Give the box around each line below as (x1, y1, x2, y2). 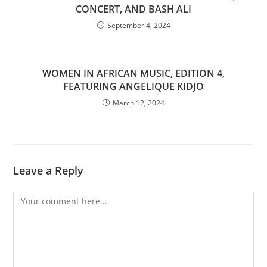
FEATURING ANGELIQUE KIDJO (63, 79, 204, 93)
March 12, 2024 (113, 97, 164, 108)
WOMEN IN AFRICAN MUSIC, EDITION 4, (42, 66, 225, 80)
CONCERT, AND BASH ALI (76, 2, 191, 15)
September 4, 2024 (107, 20, 170, 30)
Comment (13, 191, 52, 203)
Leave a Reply (13, 163, 84, 178)
